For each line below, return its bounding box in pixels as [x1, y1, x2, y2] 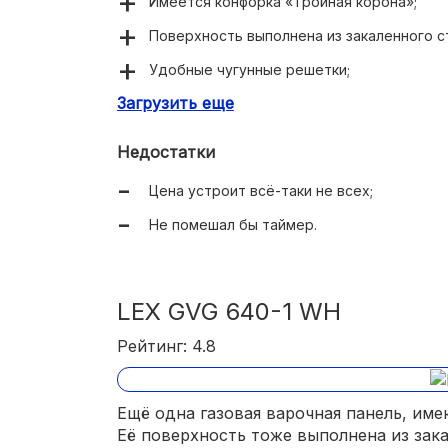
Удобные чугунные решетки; [149, 60, 350, 78]
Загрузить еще [117, 92, 234, 113]
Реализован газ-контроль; [149, 128, 331, 146]
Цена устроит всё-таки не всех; [149, 181, 373, 199]
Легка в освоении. [149, 162, 275, 180]
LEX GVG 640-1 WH [117, 296, 341, 326]
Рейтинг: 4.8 [117, 335, 216, 356]
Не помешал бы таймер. [149, 215, 317, 233]
